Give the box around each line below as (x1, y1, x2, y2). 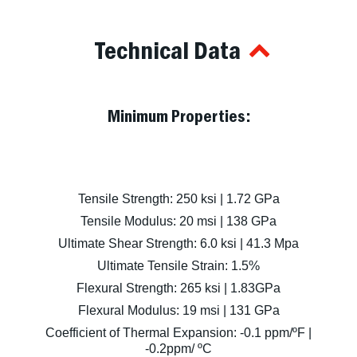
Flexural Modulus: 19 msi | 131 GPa (77, 304, 280, 318)
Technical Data (94, 33, 241, 66)
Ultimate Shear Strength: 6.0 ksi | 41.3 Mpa (58, 237, 299, 251)
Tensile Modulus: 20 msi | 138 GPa (80, 214, 277, 229)
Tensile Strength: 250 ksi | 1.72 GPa (77, 192, 280, 206)
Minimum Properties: (107, 104, 250, 127)
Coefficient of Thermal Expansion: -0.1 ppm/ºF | (45, 326, 312, 340)
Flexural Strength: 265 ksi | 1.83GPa (76, 281, 280, 296)
